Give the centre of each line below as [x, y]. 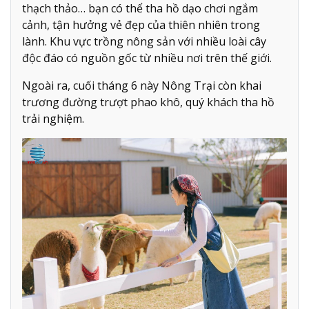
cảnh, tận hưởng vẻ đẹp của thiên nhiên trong [141, 24]
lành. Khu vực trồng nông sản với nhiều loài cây [144, 41]
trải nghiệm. [53, 118]
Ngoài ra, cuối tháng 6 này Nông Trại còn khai [142, 85]
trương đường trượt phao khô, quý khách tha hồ [148, 102]
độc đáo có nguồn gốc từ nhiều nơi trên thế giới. [148, 58]
